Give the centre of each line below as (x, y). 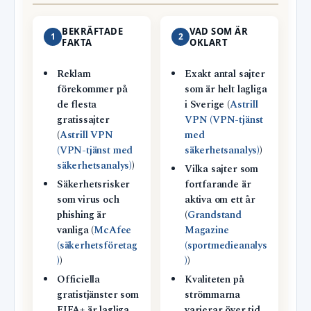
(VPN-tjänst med (95, 151)
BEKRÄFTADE (93, 32)
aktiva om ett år (220, 200)
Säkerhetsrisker (93, 185)
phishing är (81, 216)
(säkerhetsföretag (97, 246)
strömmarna (212, 295)
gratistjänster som (98, 295)
